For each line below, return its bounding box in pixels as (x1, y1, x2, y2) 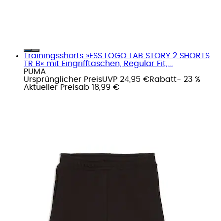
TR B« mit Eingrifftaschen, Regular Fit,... (24, 59, 173, 68)
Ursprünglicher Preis (24, 75, 102, 83)
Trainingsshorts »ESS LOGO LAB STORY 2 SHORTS (24, 51, 210, 60)
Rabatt (149, 75, 177, 83)
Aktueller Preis (24, 83, 78, 91)
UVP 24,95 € (102, 75, 149, 83)
